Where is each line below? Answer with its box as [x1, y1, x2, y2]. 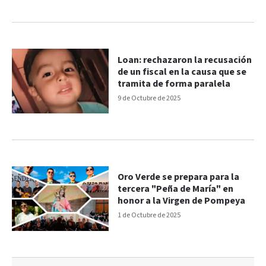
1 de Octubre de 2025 [118, 211, 181, 220]
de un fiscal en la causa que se [118, 65, 247, 78]
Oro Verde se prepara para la [118, 171, 240, 184]
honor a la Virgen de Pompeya [118, 195, 246, 208]
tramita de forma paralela [118, 77, 231, 90]
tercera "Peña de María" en [118, 183, 234, 196]
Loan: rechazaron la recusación [118, 53, 252, 66]
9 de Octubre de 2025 [118, 93, 181, 103]
